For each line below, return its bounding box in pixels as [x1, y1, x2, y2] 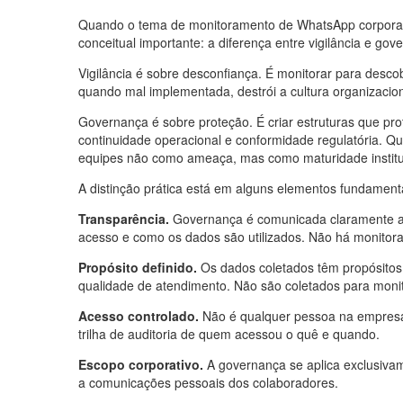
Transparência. [78, 209, 169, 228]
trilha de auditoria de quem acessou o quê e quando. [78, 324, 380, 343]
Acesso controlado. [78, 306, 199, 325]
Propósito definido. [78, 257, 197, 276]
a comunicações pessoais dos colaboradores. [78, 372, 338, 391]
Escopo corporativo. [78, 354, 203, 373]
